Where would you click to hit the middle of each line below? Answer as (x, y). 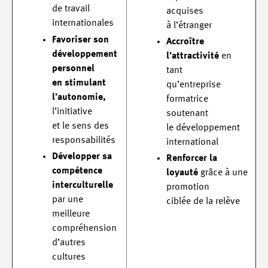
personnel (73, 68)
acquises (185, 11)
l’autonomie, (79, 97)
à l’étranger (189, 25)
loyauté (182, 173)
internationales (83, 24)
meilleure (71, 214)
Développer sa (82, 156)
